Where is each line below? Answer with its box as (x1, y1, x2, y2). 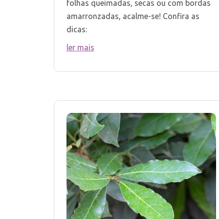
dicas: (66, 25, 87, 34)
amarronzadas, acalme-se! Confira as (66, 12, 199, 21)
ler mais (66, 43, 94, 52)
